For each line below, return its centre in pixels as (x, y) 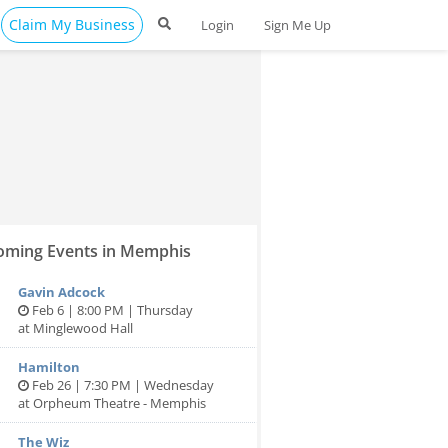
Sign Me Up (297, 25)
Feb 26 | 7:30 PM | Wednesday (121, 385)
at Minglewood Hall (75, 328)
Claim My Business (72, 24)
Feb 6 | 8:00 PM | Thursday (111, 310)
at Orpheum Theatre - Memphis (112, 403)
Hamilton (49, 367)
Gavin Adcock (61, 292)
